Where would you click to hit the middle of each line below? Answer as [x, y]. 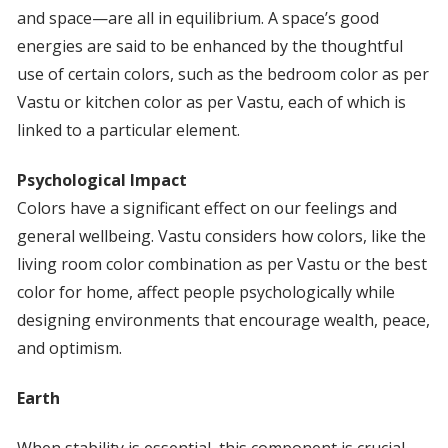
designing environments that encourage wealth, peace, [223, 320]
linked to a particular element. [128, 130]
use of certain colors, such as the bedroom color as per [222, 74]
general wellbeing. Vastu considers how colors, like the [221, 236]
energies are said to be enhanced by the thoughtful [209, 46]
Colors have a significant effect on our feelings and [206, 208]
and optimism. [69, 348]
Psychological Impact [101, 180]
